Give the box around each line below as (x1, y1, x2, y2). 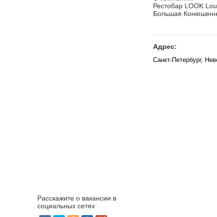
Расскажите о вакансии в (37, 194, 116, 202)
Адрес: (153, 43, 177, 50)
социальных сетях (37, 202, 95, 210)
